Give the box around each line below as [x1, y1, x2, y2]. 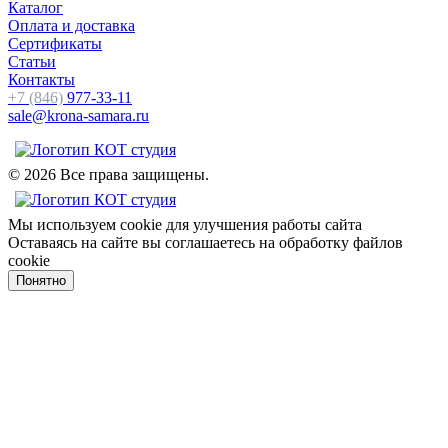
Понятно [16, 273, 66, 289]
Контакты [8, 71, 75, 89]
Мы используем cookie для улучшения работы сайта [8, 216, 362, 234]
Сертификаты [8, 35, 102, 53]
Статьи [8, 53, 56, 71]
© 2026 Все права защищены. [8, 166, 209, 184]
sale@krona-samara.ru [8, 107, 149, 125]
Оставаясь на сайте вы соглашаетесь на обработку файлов [8, 234, 403, 252]
